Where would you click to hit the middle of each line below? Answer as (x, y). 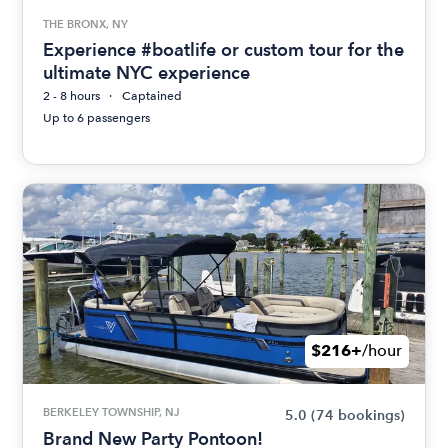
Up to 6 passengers (97, 117)
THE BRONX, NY (86, 24)
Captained (152, 95)
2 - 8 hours (72, 95)
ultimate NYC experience (147, 72)
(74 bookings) (357, 415)
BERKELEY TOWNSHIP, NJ (111, 411)
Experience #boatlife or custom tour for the (224, 49)
